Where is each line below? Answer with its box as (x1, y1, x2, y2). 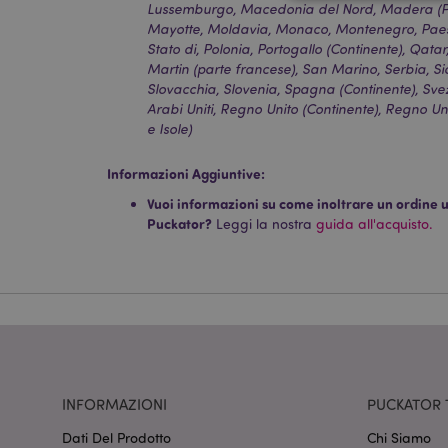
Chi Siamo (367, 428, 431, 446)
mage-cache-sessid (345, 288, 442, 304)
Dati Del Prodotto (62, 428, 171, 446)
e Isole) (147, 120, 192, 138)
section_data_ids (345, 373, 430, 389)
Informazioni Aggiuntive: (107, 164, 265, 184)
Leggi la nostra (212, 215, 316, 233)
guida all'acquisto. (316, 215, 433, 233)
